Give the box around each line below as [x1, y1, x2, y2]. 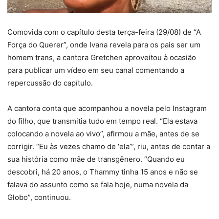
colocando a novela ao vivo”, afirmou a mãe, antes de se [7, 129, 199, 139]
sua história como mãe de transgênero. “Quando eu [7, 154, 185, 164]
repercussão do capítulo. [7, 78, 93, 88]
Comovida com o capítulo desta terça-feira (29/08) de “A [7, 27, 201, 37]
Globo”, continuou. [7, 193, 71, 202]
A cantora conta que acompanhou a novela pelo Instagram [7, 104, 207, 113]
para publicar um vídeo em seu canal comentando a [7, 66, 184, 75]
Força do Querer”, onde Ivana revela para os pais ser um [7, 40, 200, 50]
